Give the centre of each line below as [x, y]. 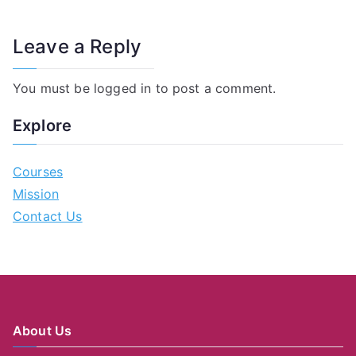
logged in [122, 89]
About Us [43, 331]
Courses [38, 172]
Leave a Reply [77, 47]
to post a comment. [214, 89]
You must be [53, 89]
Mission [36, 194]
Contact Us [48, 217]
